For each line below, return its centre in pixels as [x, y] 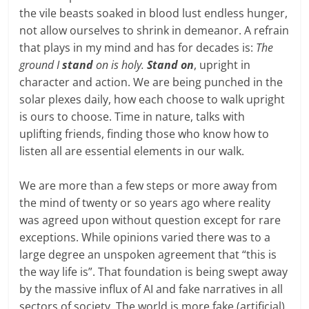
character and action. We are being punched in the [151, 82]
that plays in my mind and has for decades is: [138, 47]
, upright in [222, 64]
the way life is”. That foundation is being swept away [154, 271]
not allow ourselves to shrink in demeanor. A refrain [154, 30]
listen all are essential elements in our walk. [132, 151]
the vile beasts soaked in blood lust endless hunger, [154, 13]
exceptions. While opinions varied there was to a [145, 237]
